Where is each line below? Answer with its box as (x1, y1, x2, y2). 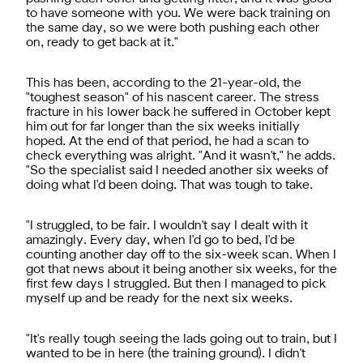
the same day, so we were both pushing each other (26, 22, 319, 34)
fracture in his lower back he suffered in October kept (26, 106, 331, 118)
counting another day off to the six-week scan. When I (26, 249, 336, 261)
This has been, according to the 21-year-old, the (26, 77, 301, 89)
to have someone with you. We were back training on (26, 7, 331, 19)
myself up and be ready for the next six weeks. (26, 293, 293, 305)
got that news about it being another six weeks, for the (26, 263, 337, 275)
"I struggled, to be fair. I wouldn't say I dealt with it (26, 220, 308, 232)
